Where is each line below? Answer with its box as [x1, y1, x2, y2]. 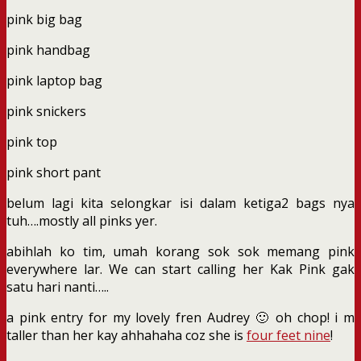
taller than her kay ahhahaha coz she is [6, 326, 247, 344]
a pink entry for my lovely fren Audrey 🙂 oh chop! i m [6, 308, 355, 326]
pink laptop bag [6, 71, 102, 89]
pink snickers [6, 102, 86, 120]
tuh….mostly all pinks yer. [6, 211, 157, 230]
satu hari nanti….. [6, 277, 109, 296]
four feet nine [247, 326, 330, 344]
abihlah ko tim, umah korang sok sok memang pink [6, 242, 355, 260]
